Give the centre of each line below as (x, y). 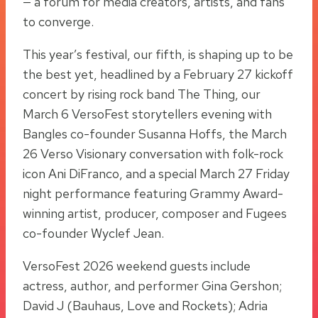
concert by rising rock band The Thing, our (142, 94)
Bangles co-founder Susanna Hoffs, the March (155, 134)
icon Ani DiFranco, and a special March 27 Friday (156, 174)
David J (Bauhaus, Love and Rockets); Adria (145, 306)
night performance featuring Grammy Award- (153, 194)
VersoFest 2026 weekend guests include (137, 266)
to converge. (58, 22)
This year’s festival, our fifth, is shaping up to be (158, 55)
